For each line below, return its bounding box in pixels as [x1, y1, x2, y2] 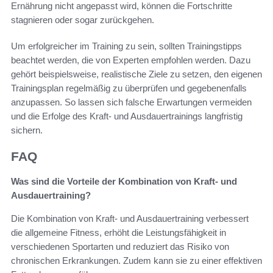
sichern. [11, 125, 43, 136]
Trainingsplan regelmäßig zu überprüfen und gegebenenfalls [11, 83, 247, 94]
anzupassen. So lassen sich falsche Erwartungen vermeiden [11, 97, 252, 108]
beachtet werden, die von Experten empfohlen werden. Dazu [11, 55, 250, 66]
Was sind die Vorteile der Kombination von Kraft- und [11, 175, 237, 186]
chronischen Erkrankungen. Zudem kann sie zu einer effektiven [11, 255, 262, 266]
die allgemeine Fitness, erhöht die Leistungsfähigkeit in [11, 227, 226, 238]
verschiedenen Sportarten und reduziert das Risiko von [11, 241, 229, 252]
